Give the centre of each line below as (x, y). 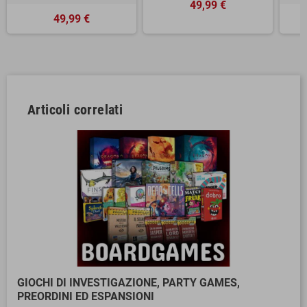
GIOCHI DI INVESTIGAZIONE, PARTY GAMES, (128, 282)
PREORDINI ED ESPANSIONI (86, 296)
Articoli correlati (75, 109)
